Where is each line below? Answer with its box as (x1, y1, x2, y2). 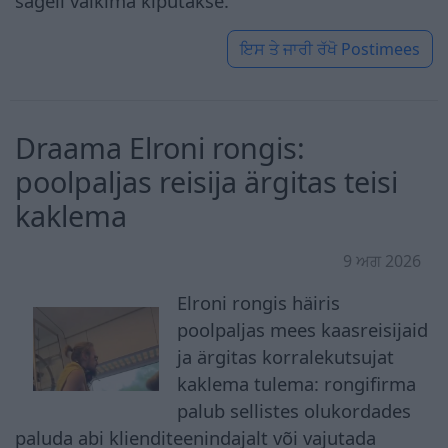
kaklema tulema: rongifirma (177, 370, 417, 396)
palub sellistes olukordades (177, 397, 412, 423)
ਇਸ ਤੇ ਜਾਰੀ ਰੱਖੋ (240, 37, 337, 60)
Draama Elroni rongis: (15, 127, 305, 167)
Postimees (341, 37, 420, 60)
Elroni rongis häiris (177, 289, 341, 315)
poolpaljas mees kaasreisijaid (177, 316, 429, 342)
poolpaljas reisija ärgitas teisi (15, 161, 398, 201)
